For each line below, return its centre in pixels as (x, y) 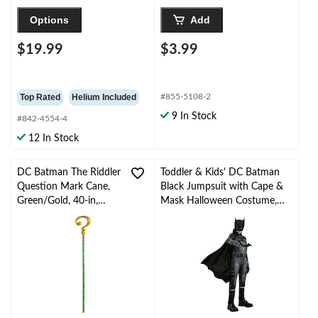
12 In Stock (54, 139)
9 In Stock (194, 117)
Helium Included (104, 98)
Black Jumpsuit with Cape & (222, 187)
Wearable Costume (59, 215)
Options (49, 20)
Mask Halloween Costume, (219, 201)
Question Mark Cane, (64, 187)
